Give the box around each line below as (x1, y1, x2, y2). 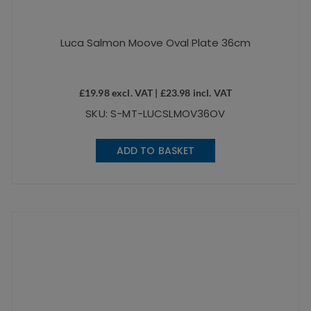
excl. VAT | (109, 87, 160, 99)
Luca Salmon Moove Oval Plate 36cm (60, 35, 251, 51)
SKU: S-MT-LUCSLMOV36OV (85, 106, 226, 121)
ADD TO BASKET (116, 144, 195, 158)
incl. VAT (190, 87, 233, 99)
